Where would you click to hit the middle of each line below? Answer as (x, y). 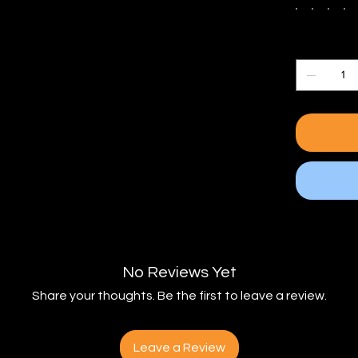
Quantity (322, 46)
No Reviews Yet (179, 272)
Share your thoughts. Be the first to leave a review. (179, 295)
